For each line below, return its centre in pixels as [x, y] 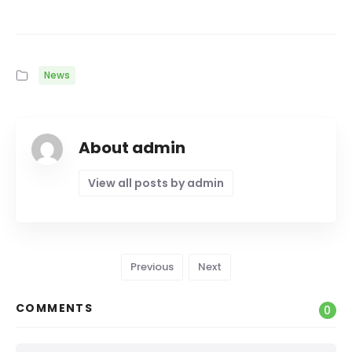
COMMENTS [55, 308]
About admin [132, 148]
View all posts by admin [156, 183]
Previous [152, 267]
